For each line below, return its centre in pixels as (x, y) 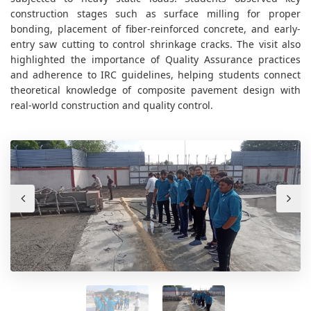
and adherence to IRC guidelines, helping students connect (155, 75)
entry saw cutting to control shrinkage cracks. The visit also (155, 44)
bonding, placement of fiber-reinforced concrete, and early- (155, 29)
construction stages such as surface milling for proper (155, 14)
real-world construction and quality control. (112, 106)
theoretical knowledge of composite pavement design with (155, 90)
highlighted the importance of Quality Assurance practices (155, 60)
